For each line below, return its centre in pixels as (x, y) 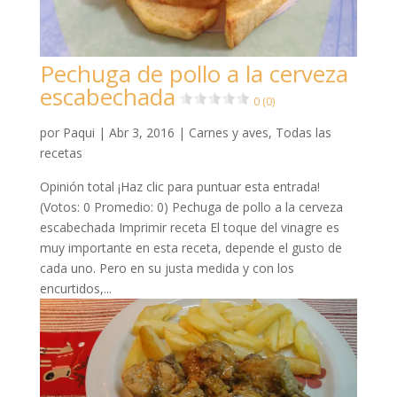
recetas (61, 153)
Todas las (303, 133)
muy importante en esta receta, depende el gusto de (191, 248)
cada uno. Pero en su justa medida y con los (167, 269)
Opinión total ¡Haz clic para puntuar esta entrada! (179, 187)
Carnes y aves (228, 133)
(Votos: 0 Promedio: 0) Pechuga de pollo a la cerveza (191, 207)
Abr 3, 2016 (141, 133)
